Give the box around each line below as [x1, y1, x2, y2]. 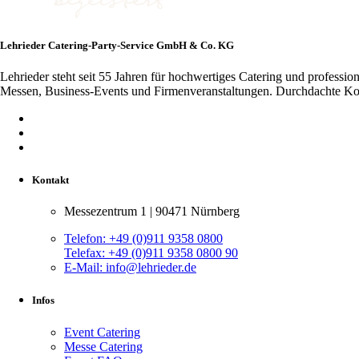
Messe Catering [64, 339, 143, 353]
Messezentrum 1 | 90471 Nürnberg [64, 204, 240, 219]
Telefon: [64, 232, 109, 246]
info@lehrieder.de [106, 260, 196, 275]
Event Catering [64, 325, 140, 339]
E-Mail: [64, 260, 106, 275]
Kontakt [32, 174, 69, 187]
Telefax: [64, 246, 108, 260]
